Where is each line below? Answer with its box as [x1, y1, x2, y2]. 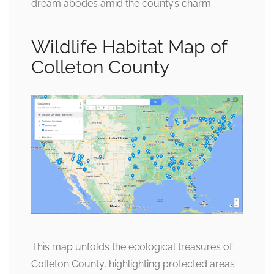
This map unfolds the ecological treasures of [31, 241, 232, 253]
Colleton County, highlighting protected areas [31, 258, 235, 270]
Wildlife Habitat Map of [31, 36, 227, 58]
